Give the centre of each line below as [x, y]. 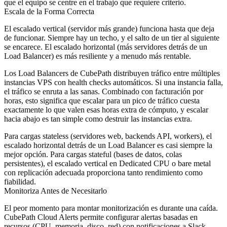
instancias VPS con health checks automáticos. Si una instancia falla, [113, 82]
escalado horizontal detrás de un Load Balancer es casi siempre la [108, 145]
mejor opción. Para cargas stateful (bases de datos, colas [93, 154]
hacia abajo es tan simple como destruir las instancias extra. [98, 119]
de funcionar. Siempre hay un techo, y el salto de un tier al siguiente [112, 37]
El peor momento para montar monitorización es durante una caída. [111, 208]
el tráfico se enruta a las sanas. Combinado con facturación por [104, 91]
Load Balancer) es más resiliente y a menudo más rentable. [98, 56]
